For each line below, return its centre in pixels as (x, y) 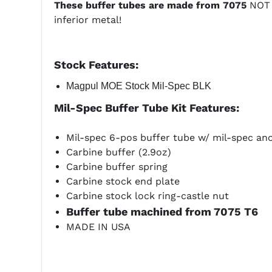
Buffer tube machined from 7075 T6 (162, 212)
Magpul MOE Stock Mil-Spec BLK (138, 86)
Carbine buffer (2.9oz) (118, 152)
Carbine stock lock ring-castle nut (147, 196)
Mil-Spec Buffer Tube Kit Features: (146, 108)
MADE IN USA (98, 227)
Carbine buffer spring (117, 167)
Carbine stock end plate (123, 182)
